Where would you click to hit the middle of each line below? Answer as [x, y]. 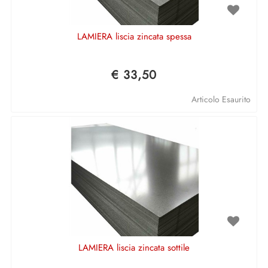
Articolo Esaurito [221, 99]
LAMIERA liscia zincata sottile [134, 247]
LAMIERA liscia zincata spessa [134, 36]
